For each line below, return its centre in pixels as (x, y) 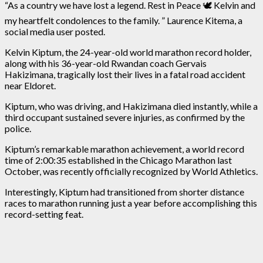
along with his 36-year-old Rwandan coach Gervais (106, 63)
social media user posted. (55, 31)
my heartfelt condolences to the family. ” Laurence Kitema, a (124, 20)
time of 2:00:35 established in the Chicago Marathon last (118, 160)
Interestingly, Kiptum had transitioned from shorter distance (124, 191)
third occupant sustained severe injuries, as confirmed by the (125, 117)
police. (18, 128)
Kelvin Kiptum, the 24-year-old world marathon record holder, (128, 52)
